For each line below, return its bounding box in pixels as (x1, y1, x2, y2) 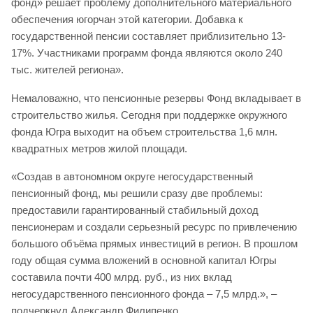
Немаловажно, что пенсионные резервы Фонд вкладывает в (11, 92, 301, 104)
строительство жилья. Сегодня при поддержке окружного (11, 108, 287, 121)
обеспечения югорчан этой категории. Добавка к (11, 13, 243, 26)
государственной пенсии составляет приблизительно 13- (11, 30, 286, 43)
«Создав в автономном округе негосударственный (11, 170, 253, 182)
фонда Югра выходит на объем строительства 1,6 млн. (11, 125, 277, 138)
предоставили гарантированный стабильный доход (11, 203, 259, 216)
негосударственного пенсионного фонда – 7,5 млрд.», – (11, 287, 277, 300)
